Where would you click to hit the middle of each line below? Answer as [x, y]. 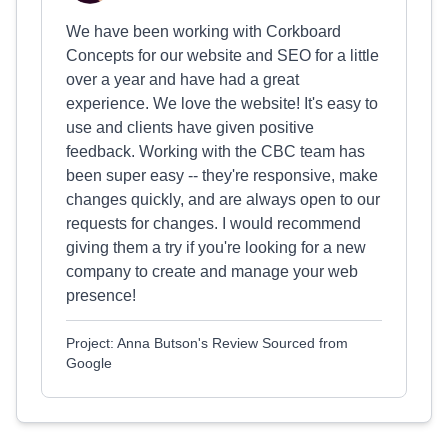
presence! [101, 295]
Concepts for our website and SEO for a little [222, 55]
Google [89, 363]
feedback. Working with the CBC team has [215, 151]
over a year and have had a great [182, 79]
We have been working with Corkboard [203, 31]
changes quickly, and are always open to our [223, 199]
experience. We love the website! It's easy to [222, 103]
